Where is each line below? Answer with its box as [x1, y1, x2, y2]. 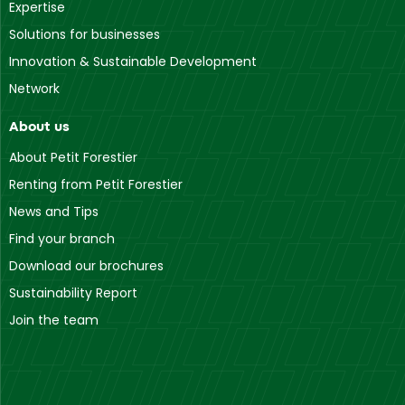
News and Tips [9, 202, 99, 221]
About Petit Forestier [9, 147, 137, 166]
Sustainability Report [9, 283, 137, 302]
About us [9, 116, 70, 136]
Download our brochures [9, 256, 164, 275]
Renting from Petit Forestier [9, 174, 183, 193]
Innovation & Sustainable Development [9, 52, 257, 71]
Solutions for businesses [9, 24, 160, 43]
